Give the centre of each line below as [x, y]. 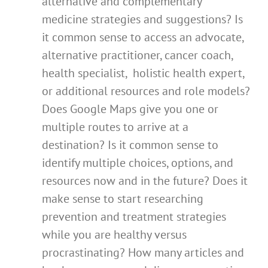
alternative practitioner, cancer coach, [137, 55]
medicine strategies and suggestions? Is [142, 19]
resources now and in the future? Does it [145, 181]
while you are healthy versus [114, 235]
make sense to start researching [123, 199]
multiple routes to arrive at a [115, 127]
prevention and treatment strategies [134, 217]
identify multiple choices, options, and [138, 163]
